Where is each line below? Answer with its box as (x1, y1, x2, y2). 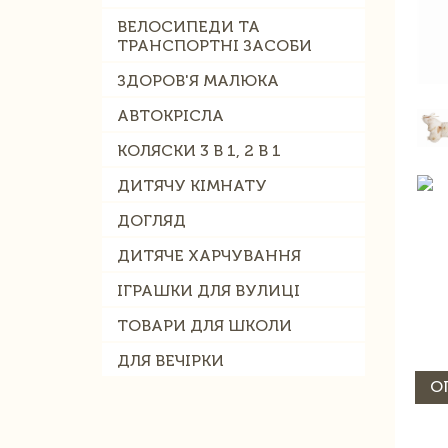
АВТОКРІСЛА (117, 106, 224, 125)
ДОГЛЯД (117, 211, 186, 230)
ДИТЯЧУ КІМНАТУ (117, 176, 267, 195)
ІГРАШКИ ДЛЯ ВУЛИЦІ (117, 281, 300, 300)
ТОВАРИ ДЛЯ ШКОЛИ (117, 316, 292, 335)
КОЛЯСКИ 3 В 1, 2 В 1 (117, 141, 281, 160)
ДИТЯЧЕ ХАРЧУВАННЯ (117, 246, 301, 265)
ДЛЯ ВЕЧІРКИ (117, 351, 224, 370)
